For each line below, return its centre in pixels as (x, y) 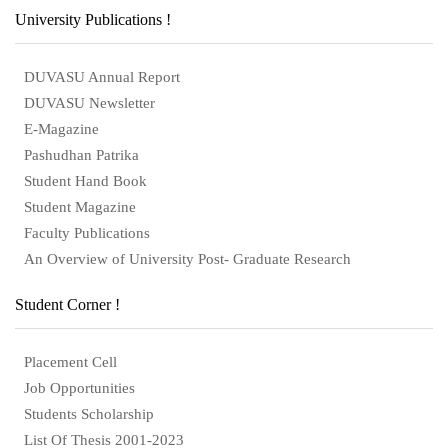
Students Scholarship (89, 413)
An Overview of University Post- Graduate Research (187, 258)
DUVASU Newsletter (89, 102)
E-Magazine (61, 128)
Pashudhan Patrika (81, 154)
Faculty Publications (87, 232)
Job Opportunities (79, 387)
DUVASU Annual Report (102, 76)
